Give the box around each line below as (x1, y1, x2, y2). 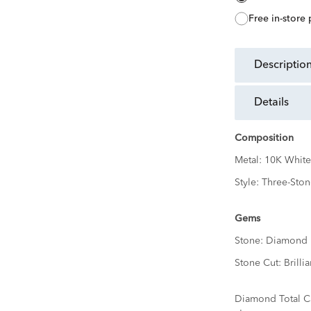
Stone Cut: (234, 258, 284, 269)
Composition (234, 133, 294, 144)
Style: (234, 178, 262, 188)
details (262, 97, 289, 109)
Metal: (234, 155, 264, 166)
